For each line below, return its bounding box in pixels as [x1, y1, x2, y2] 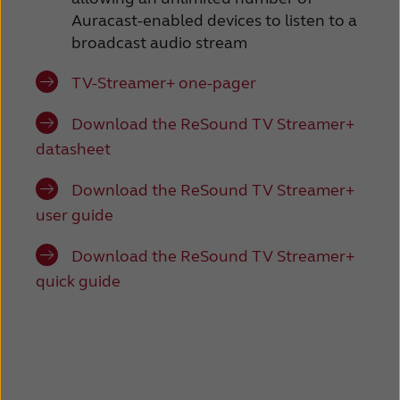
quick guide [36, 271, 121, 291]
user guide [36, 204, 113, 225]
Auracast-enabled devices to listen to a [71, 10, 357, 30]
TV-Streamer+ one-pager [71, 72, 256, 93]
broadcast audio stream [71, 32, 247, 53]
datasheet [36, 138, 111, 159]
